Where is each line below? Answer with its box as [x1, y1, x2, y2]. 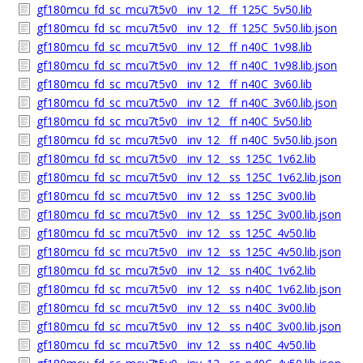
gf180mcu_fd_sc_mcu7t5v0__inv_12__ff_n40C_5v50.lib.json [36, 132, 337, 147]
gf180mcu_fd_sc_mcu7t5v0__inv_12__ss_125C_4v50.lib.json [36, 244, 341, 259]
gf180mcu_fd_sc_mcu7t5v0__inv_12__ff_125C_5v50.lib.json [36, 20, 337, 36]
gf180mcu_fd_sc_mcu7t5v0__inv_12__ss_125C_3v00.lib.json [36, 207, 341, 222]
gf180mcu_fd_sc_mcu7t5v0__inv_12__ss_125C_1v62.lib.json [36, 169, 341, 185]
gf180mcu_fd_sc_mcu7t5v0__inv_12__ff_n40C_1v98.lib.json [36, 58, 337, 73]
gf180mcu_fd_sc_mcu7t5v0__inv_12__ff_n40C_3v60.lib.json [36, 95, 337, 110]
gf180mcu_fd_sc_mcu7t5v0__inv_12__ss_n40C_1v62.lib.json [36, 281, 341, 297]
